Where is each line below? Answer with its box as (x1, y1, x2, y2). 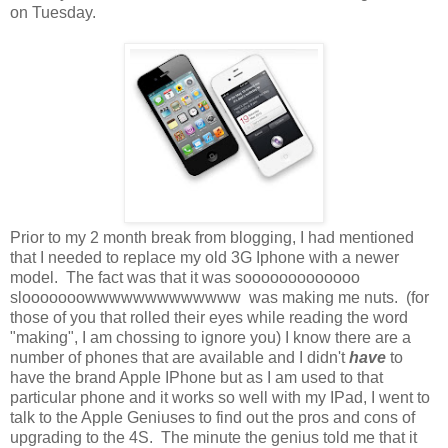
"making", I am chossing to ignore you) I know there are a (10, 328, 411, 346)
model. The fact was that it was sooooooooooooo (10, 268, 360, 286)
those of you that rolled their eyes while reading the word (10, 308, 408, 326)
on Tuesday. (10, 3, 100, 21)
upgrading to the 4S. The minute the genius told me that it (10, 428, 417, 446)
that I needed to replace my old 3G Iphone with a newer (10, 248, 399, 266)
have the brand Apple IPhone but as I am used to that (10, 368, 383, 386)
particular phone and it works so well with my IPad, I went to (10, 388, 430, 406)
